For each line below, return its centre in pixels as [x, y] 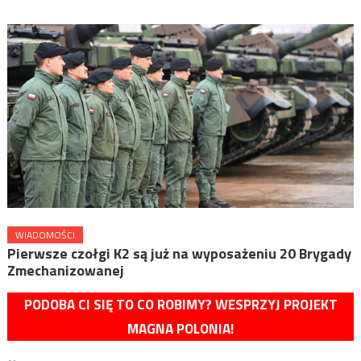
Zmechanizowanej [65, 270]
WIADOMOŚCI [45, 234]
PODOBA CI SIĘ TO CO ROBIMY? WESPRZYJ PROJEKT [180, 304]
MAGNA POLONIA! [180, 328]
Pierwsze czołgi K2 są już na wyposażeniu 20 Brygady [179, 253]
